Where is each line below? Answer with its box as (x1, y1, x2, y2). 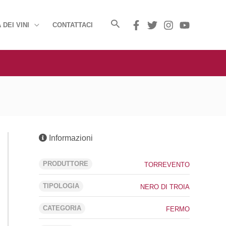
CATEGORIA (43, 204, 81, 212)
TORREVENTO (144, 161, 190, 168)
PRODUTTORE (43, 160, 88, 167)
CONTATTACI (52, 21, 93, 29)
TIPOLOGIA (43, 182, 79, 190)
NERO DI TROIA (140, 183, 190, 191)
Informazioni (47, 134, 93, 142)
